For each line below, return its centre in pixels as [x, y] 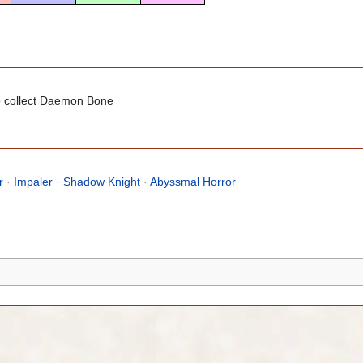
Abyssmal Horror [193, 181]
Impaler [34, 181]
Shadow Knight [102, 181]
